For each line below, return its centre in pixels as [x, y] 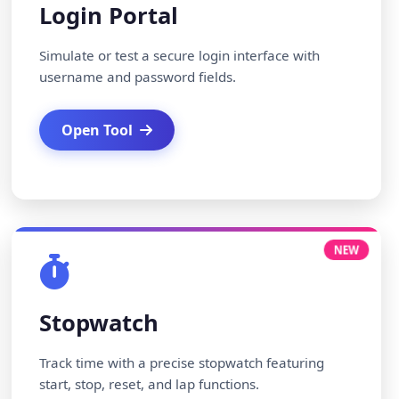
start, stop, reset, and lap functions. [150, 384]
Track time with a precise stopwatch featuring [182, 362]
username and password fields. [138, 77]
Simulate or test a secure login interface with [180, 55]
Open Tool [98, 130]
